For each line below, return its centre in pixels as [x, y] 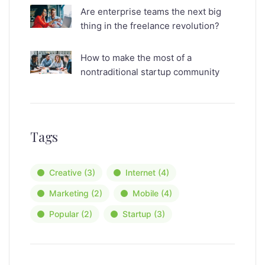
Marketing [69, 193]
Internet [140, 173]
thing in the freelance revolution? [150, 26]
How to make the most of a [136, 58]
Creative [65, 173]
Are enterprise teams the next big [151, 12]
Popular [64, 214]
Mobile [146, 193]
